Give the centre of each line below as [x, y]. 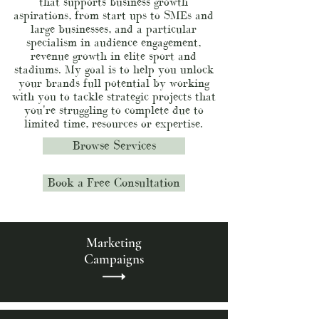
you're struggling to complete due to [114, 110]
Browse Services [114, 146]
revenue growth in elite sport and [114, 56]
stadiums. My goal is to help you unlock [114, 69]
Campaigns [114, 259]
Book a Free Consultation [114, 183]
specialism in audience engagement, [114, 42]
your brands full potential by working [114, 83]
